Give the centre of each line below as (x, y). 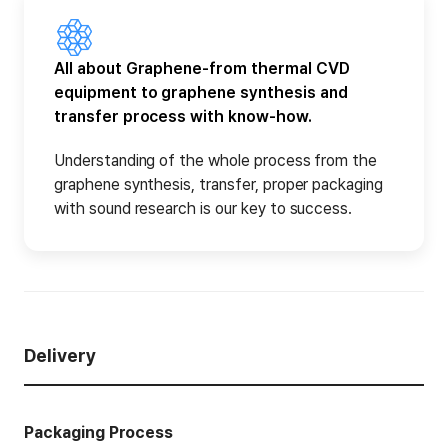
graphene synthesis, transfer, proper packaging (218, 185)
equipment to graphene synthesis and (201, 93)
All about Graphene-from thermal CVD (202, 69)
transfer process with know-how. (183, 117)
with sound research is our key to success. (203, 209)
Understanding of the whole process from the (216, 161)
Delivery (60, 356)
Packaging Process (99, 433)
